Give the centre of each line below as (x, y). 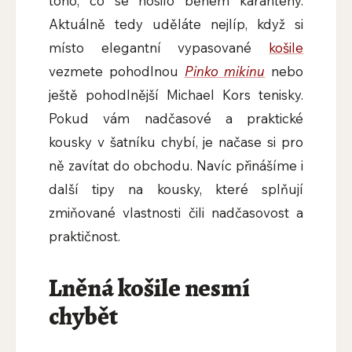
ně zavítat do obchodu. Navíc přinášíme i (176, 166)
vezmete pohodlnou (116, 71)
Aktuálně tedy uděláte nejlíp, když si (176, 24)
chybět (83, 316)
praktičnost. (84, 236)
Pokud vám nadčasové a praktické (176, 119)
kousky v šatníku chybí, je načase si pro (176, 142)
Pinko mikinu (225, 71)
